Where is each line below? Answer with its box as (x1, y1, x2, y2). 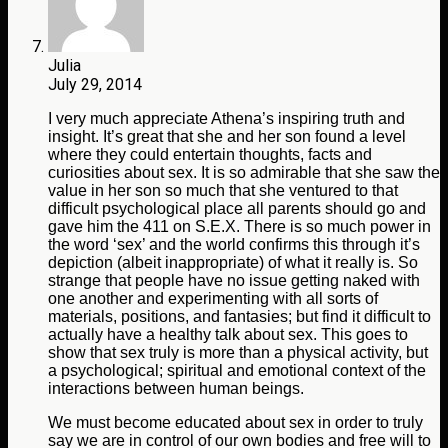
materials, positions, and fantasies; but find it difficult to (48, 308, 431, 326)
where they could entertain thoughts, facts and (48, 146, 372, 164)
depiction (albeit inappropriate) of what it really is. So (48, 254, 418, 272)
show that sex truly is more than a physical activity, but (48, 344, 428, 362)
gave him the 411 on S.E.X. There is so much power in (48, 218, 431, 236)
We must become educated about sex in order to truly (48, 414, 423, 432)
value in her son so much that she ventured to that (48, 182, 398, 200)
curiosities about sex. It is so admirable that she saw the (48, 164, 440, 182)
